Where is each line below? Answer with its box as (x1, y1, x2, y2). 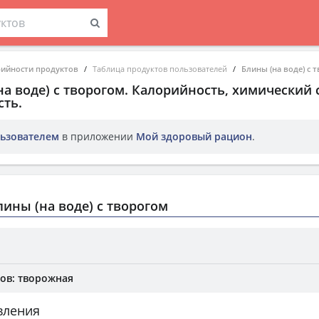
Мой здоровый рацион (136, 130, 252, 143)
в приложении (59, 130, 136, 143)
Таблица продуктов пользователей (93, 63, 227, 74)
